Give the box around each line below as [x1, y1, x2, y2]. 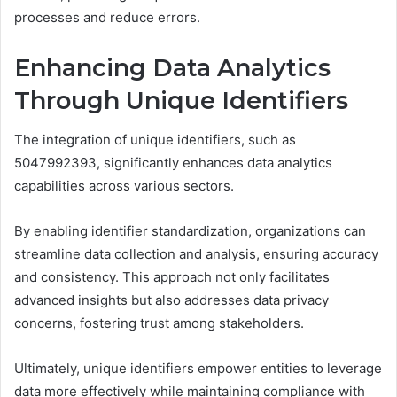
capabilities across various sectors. [14, 177, 234, 195]
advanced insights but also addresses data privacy [14, 292, 329, 309]
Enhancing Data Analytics [14, 52, 331, 82]
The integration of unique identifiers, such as [14, 131, 296, 149]
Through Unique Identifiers [14, 85, 348, 115]
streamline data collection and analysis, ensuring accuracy [14, 245, 378, 263]
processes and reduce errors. [14, 8, 200, 26]
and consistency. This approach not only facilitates [14, 269, 330, 286]
